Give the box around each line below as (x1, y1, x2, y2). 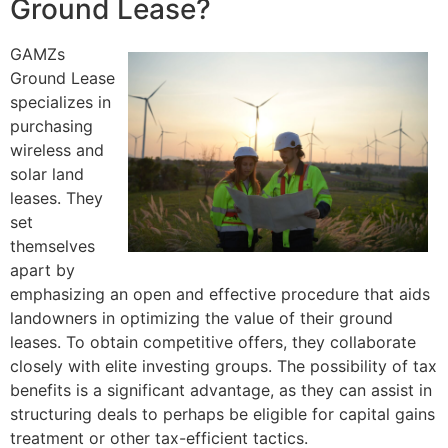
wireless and (10, 140, 104, 161)
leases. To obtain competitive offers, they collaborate (10, 332, 416, 353)
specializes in (10, 92, 111, 113)
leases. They (10, 188, 103, 209)
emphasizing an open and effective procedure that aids (10, 284, 430, 305)
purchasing (10, 116, 93, 137)
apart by (10, 260, 75, 281)
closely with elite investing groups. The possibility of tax (10, 356, 437, 377)
